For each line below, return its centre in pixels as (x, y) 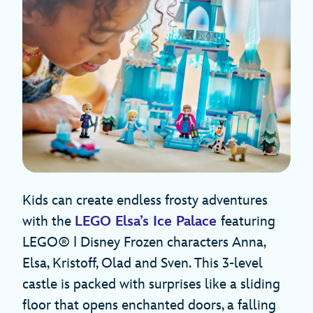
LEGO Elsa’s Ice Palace (146, 222)
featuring (248, 222)
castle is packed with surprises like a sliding (151, 285)
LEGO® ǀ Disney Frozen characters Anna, (144, 243)
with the (49, 222)
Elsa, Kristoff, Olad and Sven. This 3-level (143, 264)
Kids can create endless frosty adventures (145, 201)
